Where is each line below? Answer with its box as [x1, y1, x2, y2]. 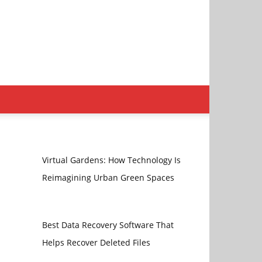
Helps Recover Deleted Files [42, 236, 150, 248]
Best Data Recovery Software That [42, 219, 174, 230]
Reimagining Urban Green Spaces [42, 172, 174, 183]
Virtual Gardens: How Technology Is [42, 154, 181, 166]
